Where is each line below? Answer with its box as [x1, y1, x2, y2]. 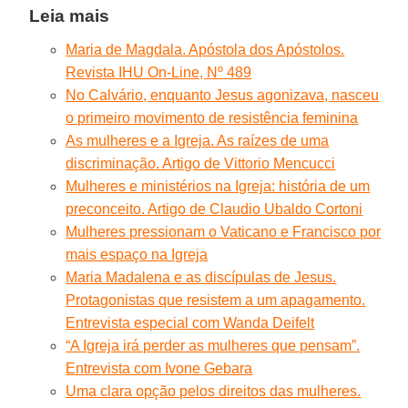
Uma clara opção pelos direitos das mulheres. [66, 382, 362, 399]
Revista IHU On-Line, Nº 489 [66, 64, 252, 80]
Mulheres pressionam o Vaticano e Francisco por [66, 223, 382, 240]
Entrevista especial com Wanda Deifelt [66, 314, 315, 331]
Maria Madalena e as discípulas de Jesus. [66, 269, 337, 285]
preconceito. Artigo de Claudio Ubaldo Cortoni [66, 200, 363, 217]
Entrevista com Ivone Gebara [66, 360, 253, 376]
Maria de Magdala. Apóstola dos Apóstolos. [66, 41, 345, 57]
